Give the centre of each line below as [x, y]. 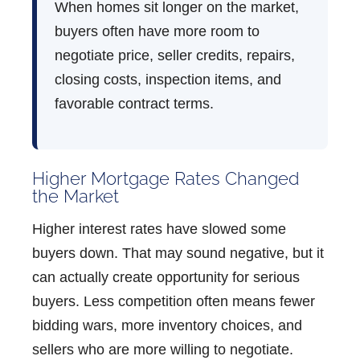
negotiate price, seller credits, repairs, [175, 56]
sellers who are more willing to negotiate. [163, 349]
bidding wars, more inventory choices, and [167, 325]
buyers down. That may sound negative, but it [178, 253]
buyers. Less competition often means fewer [174, 301]
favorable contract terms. [134, 104]
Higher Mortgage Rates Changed [166, 179]
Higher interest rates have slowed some [159, 229]
